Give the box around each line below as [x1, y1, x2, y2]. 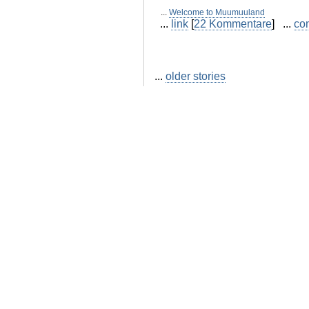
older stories [166, 70, 226, 82]
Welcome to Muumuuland [169, 8, 265, 17]
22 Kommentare [194, 17, 272, 30]
